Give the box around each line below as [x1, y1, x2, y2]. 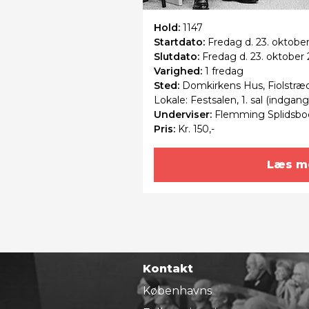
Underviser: [154, 108, 215, 121]
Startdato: [154, 35, 208, 48]
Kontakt [143, 261, 193, 275]
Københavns [143, 283, 212, 297]
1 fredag [205, 64, 243, 77]
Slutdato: [154, 50, 202, 63]
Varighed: [154, 64, 205, 77]
